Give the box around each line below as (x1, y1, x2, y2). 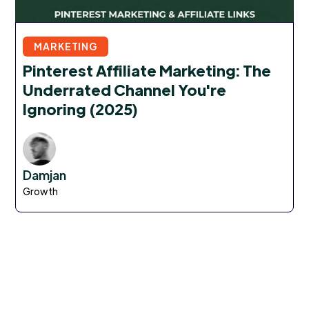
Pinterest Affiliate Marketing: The (23, 59, 272, 80)
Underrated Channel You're (23, 79, 227, 99)
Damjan (23, 166, 67, 183)
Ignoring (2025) (23, 98, 139, 119)
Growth (23, 184, 59, 197)
